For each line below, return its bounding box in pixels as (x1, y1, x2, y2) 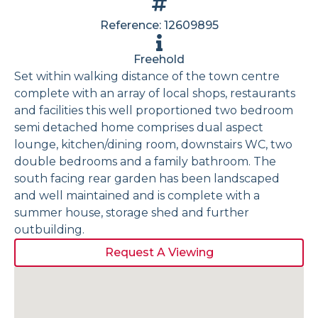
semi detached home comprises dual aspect (14, 120, 263, 134)
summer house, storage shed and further (14, 205, 249, 219)
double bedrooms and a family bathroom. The (14, 154, 276, 168)
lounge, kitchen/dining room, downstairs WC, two (14, 137, 292, 151)
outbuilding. (14, 222, 84, 236)
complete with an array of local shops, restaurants (14, 86, 295, 100)
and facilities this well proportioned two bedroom (14, 103, 293, 117)
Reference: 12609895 (99, 18, 219, 32)
